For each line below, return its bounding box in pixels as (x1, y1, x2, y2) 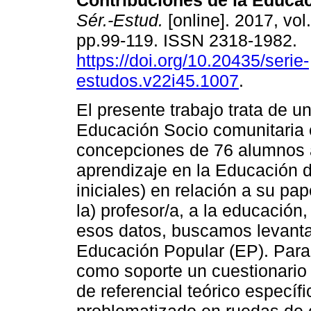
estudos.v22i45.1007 (76, 71, 239, 91)
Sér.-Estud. (76, 10, 163, 31)
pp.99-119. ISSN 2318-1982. (76, 31, 302, 51)
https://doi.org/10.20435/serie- (76, 51, 309, 71)
